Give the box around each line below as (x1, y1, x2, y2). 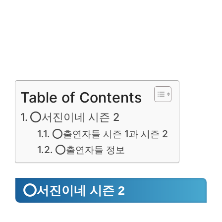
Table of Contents (20, 88, 142, 106)
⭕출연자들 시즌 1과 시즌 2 (52, 128, 168, 140)
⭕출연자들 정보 (55, 144, 125, 156)
